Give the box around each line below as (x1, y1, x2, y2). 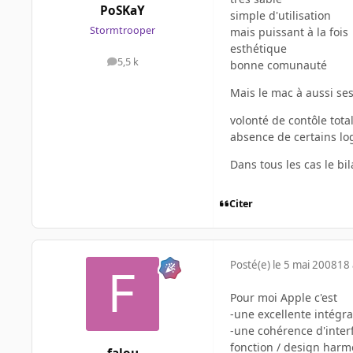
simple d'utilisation (230, 8, 331, 24)
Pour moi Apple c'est (230, 290, 337, 306)
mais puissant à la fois (230, 24, 348, 40)
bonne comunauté (230, 58, 327, 73)
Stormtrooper (90, 23, 155, 37)
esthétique (230, 41, 287, 57)
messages (121, 58, 168, 72)
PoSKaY (100, 2, 145, 19)
